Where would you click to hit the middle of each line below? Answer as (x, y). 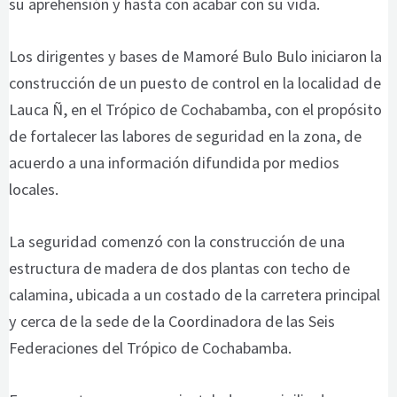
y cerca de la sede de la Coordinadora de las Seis (171, 322)
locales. (33, 189)
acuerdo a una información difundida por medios (174, 163)
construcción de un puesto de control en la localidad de (195, 83)
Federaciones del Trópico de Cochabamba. (150, 348)
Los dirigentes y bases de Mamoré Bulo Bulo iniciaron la (195, 56)
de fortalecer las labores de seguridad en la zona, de (185, 136)
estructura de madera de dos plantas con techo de (179, 269)
